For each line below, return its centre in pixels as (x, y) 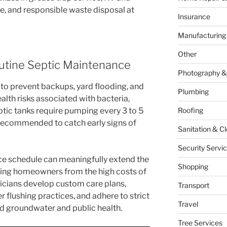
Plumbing (193, 92)
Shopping (193, 167)
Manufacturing (202, 35)
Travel (188, 204)
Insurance (194, 17)
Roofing (190, 110)
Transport (193, 185)
